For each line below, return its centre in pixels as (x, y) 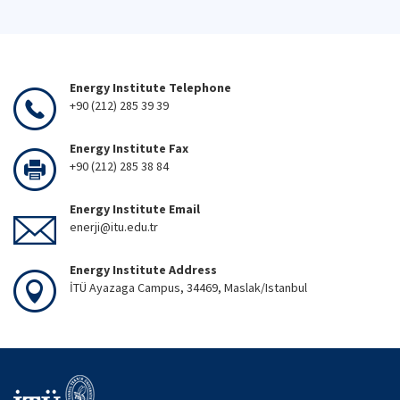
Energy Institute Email (135, 209)
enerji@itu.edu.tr (114, 227)
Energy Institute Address (143, 270)
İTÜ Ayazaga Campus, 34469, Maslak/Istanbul (188, 287)
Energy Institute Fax (129, 148)
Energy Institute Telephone (150, 87)
